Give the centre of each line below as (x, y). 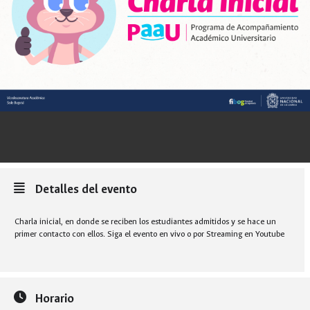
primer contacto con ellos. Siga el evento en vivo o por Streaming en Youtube (149, 234)
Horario (55, 299)
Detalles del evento (86, 190)
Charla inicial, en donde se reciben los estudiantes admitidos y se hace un (145, 222)
